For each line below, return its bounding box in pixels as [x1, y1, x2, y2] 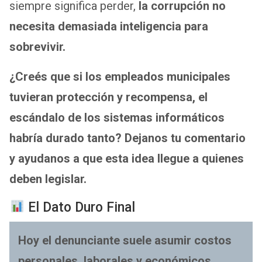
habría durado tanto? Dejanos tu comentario [9, 130, 246, 145]
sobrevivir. [9, 39, 65, 54]
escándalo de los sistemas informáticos [9, 110, 225, 125]
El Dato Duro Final [25, 199, 136, 215]
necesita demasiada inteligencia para [9, 19, 208, 33]
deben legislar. [9, 171, 87, 186]
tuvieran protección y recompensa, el [9, 89, 208, 104]
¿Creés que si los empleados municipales [9, 69, 230, 84]
